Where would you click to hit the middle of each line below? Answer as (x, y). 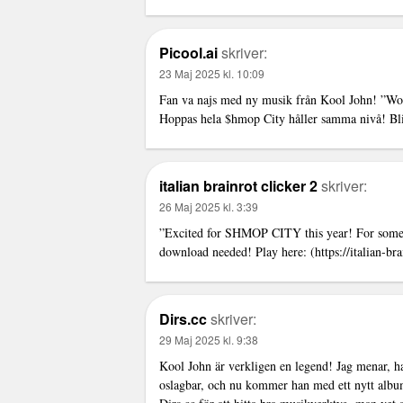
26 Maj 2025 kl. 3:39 (209, 206)
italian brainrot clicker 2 (238, 185)
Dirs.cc (183, 318)
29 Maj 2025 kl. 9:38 (209, 339)
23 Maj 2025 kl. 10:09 (212, 73)
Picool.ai (188, 52)
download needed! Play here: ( (237, 251)
